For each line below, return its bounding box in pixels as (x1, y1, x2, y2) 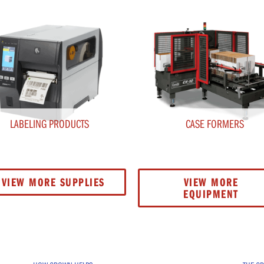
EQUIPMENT (183, 186, 239, 201)
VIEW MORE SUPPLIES (1, 174, 105, 189)
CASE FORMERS (185, 115, 244, 131)
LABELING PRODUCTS (9, 115, 89, 131)
